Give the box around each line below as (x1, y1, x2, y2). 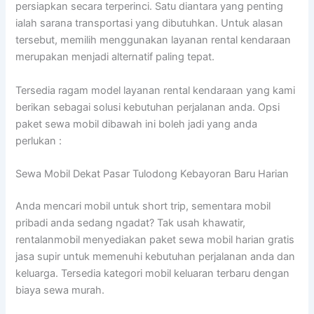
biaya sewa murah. (15, 283, 105, 296)
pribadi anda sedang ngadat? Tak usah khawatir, (15, 216, 246, 229)
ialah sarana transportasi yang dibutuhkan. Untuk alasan (15, 17, 284, 30)
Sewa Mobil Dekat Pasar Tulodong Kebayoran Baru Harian (15, 168, 289, 181)
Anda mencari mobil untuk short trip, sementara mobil (15, 199, 271, 212)
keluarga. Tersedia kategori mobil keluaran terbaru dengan (15, 266, 290, 280)
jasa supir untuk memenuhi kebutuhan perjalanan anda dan (15, 250, 296, 263)
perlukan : (15, 134, 62, 147)
